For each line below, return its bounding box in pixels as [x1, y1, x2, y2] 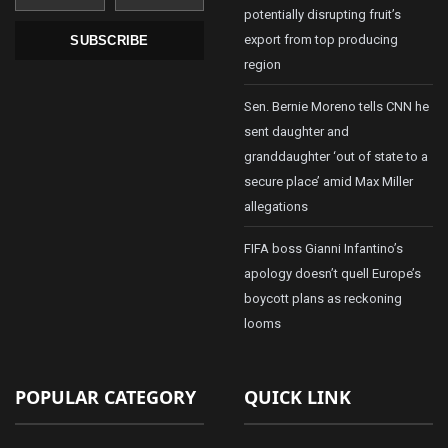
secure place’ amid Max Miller [244, 174, 413, 190]
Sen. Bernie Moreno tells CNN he [244, 99, 429, 115]
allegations [244, 199, 308, 215]
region [244, 57, 281, 73]
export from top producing [244, 32, 398, 48]
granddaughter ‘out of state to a [244, 149, 428, 165]
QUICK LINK [244, 385, 351, 410]
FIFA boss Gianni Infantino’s [244, 241, 403, 257]
